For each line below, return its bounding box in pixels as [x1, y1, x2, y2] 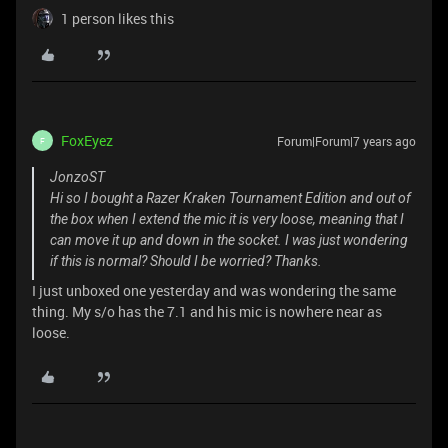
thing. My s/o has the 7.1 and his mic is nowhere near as [32, 302, 382, 321]
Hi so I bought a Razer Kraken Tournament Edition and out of [50, 190, 411, 206]
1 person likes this [61, 9, 174, 28]
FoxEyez [61, 131, 113, 150]
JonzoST [50, 169, 105, 185]
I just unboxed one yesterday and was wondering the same [32, 281, 396, 300]
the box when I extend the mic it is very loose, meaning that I [50, 211, 404, 227]
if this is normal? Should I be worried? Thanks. [50, 253, 322, 269]
